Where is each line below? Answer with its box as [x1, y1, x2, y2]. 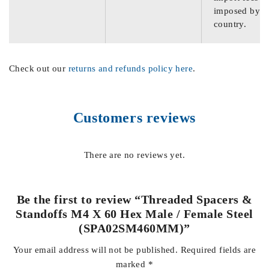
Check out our [9, 64, 68, 73]
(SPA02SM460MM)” [79, 222, 190, 235]
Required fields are [180, 245, 256, 255]
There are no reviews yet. [84, 150, 185, 160]
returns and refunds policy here [68, 64, 193, 73]
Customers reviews [73, 110, 196, 125]
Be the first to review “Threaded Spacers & [16, 193, 253, 206]
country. [214, 19, 247, 29]
